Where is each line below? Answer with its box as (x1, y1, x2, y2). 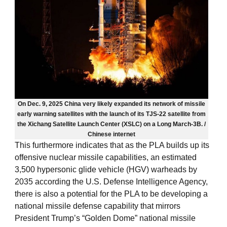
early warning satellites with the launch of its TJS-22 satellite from (17, 110, 206, 118)
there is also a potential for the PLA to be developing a (15, 190, 208, 199)
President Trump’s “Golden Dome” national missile (15, 214, 196, 223)
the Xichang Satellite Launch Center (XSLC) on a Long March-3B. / (17, 121, 206, 128)
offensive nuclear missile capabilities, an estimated (15, 153, 197, 162)
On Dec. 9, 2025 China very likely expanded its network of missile (18, 100, 206, 108)
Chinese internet (88, 131, 136, 138)
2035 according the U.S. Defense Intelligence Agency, (15, 177, 208, 186)
